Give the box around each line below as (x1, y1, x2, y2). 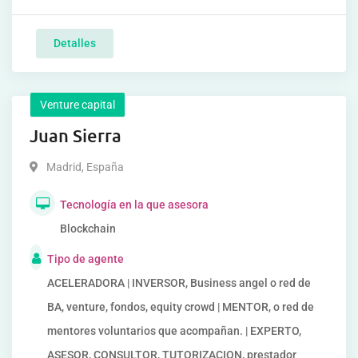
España (84, 161, 124, 173)
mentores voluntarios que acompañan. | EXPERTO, (47, 324, 301, 337)
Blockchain (60, 222, 116, 235)
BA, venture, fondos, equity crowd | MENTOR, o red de (47, 300, 314, 313)
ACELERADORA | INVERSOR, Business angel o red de (47, 276, 311, 289)
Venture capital (40, 98, 115, 111)
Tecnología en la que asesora (60, 198, 209, 211)
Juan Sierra (30, 125, 121, 146)
